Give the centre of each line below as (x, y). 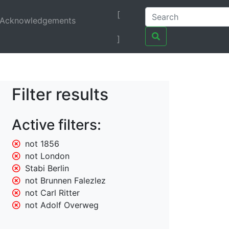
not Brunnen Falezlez (66, 181)
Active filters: (56, 125)
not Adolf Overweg (62, 205)
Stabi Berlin (47, 168)
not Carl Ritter (53, 193)
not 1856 (42, 144)
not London (48, 156)
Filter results (60, 95)
